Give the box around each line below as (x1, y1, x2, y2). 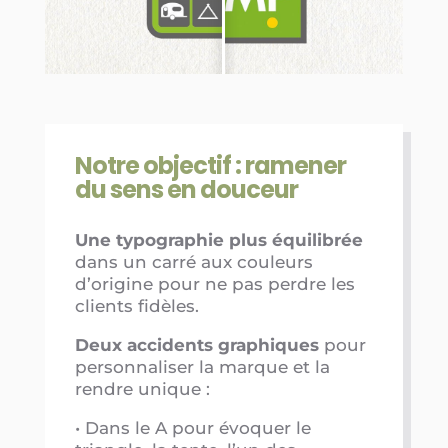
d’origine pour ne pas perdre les (74, 274, 355, 295)
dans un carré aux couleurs (74, 252, 313, 273)
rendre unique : (74, 379, 210, 400)
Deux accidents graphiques (74, 335, 319, 356)
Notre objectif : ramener (74, 149, 346, 183)
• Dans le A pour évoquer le (74, 418, 311, 439)
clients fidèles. (74, 296, 199, 317)
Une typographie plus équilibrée (74, 230, 363, 251)
